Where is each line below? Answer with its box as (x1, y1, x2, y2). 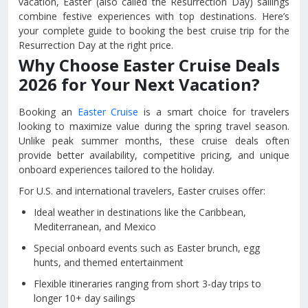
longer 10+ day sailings (34, 291, 135, 305)
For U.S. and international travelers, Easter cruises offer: (19, 184, 265, 197)
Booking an (19, 105, 78, 118)
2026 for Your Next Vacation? (19, 73, 260, 96)
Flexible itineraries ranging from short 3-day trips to (34, 277, 261, 290)
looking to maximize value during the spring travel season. (19, 120, 289, 133)
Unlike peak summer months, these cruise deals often (19, 134, 289, 147)
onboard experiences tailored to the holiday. (19, 163, 214, 176)
